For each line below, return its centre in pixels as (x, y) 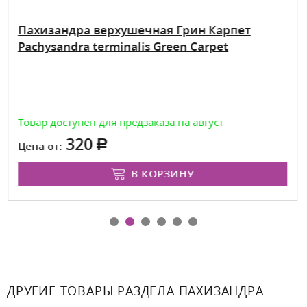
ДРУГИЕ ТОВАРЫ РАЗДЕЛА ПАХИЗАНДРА (135, 290)
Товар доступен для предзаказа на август (120, 122)
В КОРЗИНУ (162, 173)
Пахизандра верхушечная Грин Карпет (134, 29)
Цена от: (39, 146)
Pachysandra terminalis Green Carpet (123, 46)
